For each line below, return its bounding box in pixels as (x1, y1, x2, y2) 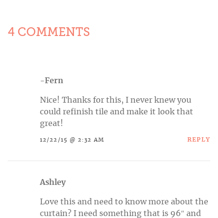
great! (40, 119, 63, 127)
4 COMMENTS (8, 25, 90, 39)
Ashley (40, 178, 66, 186)
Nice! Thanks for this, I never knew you (40, 96, 191, 104)
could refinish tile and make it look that (40, 108, 193, 116)
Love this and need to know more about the (40, 198, 208, 206)
